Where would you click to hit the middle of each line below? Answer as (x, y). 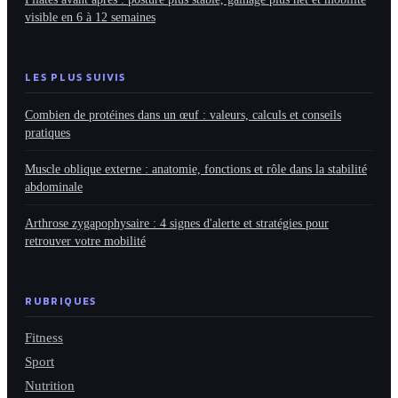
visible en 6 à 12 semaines (90, 17)
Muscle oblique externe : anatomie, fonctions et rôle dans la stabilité (196, 169)
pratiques (48, 133)
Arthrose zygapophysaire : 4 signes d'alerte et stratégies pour (177, 223)
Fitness (44, 338)
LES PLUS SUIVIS (76, 78)
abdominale (54, 187)
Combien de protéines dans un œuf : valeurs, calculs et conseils (183, 115)
